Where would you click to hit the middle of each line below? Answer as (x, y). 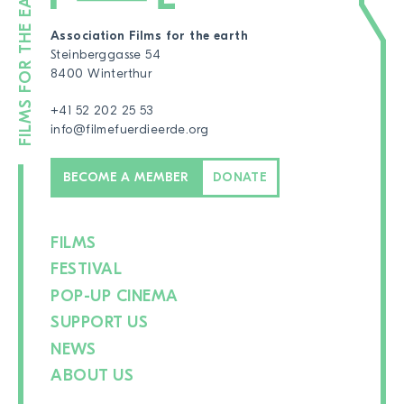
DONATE (240, 177)
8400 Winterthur (101, 74)
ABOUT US (92, 376)
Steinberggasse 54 (106, 55)
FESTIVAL (87, 270)
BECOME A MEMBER (125, 177)
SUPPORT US (100, 323)
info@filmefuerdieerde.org (130, 130)
